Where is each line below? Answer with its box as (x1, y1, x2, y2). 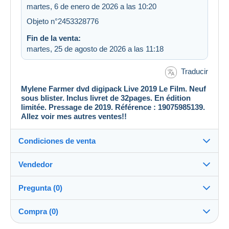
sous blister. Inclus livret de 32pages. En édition (21, 93, 191, 102)
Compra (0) (18, 207, 58, 216)
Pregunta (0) (18, 183, 62, 192)
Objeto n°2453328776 (27, 17, 99, 26)
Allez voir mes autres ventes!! (21, 111, 127, 121)
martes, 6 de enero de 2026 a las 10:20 (27, 2, 156, 11)
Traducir (181, 67, 208, 76)
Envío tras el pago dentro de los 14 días (21, 202, 153, 211)
